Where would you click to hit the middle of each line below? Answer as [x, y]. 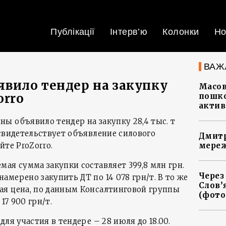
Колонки [181, 32]
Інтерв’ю [129, 32]
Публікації [73, 32]
